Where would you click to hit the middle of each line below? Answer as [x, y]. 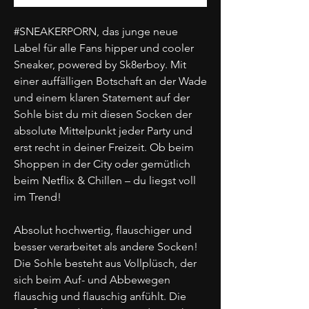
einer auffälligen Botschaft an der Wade [110, 81]
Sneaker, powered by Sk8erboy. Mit [100, 64]
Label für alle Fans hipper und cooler [104, 48]
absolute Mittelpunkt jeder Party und [103, 130]
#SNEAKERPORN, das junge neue [96, 31]
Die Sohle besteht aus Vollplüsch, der [105, 263]
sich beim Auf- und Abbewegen [92, 279]
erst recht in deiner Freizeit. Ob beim [104, 147]
